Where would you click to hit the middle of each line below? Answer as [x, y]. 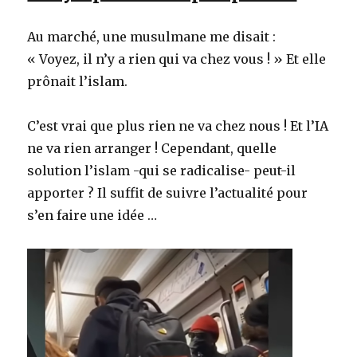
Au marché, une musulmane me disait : [152, 37]
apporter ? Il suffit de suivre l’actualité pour [168, 193]
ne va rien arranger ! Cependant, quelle [152, 148]
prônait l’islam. [78, 81]
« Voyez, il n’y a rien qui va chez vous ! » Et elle [177, 59]
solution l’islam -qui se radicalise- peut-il [162, 171]
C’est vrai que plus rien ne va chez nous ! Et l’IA [178, 126]
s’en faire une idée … [92, 215]
